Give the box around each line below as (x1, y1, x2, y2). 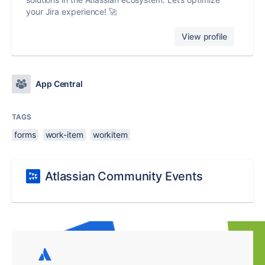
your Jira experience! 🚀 (26, 7, 118, 17)
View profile (182, 31, 227, 42)
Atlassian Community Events (45, 169, 203, 184)
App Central (35, 79, 83, 89)
